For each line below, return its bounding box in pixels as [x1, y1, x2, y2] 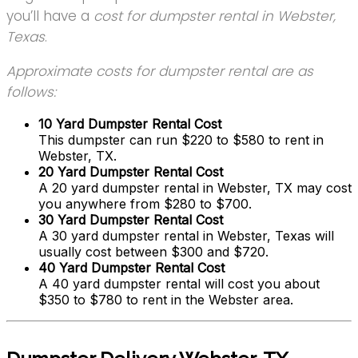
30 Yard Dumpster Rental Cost [38, 212, 223, 229]
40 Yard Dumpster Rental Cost [38, 260, 225, 276]
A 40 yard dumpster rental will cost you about [38, 276, 320, 292]
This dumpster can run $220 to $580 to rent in [38, 132, 324, 149]
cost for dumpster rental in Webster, [93, 6, 336, 26]
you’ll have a [6, 6, 93, 26]
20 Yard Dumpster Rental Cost [38, 164, 223, 181]
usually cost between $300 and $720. [38, 244, 268, 261]
